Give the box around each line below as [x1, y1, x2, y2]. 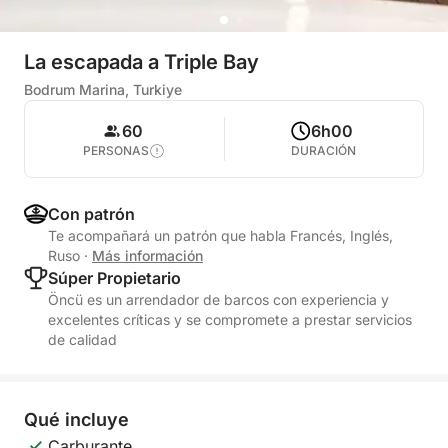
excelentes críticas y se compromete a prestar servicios [48, 311, 412, 328]
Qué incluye [24, 409, 129, 430]
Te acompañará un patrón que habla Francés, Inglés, [48, 227, 393, 244]
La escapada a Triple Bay [24, 50, 259, 74]
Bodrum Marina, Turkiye [24, 81, 182, 98]
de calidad [48, 331, 117, 348]
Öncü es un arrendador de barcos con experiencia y [48, 291, 389, 308]
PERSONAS [83, 143, 150, 158]
